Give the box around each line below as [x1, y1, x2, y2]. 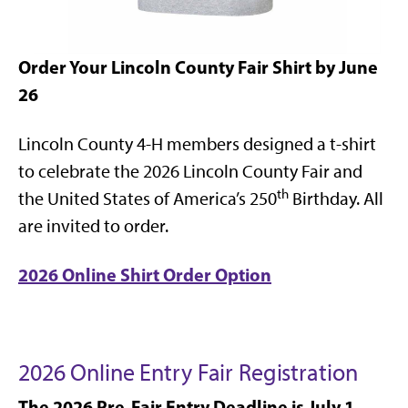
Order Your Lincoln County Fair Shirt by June [18, 56, 378, 79]
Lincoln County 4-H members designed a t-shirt [18, 133, 376, 156]
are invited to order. [18, 215, 168, 238]
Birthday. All [289, 188, 383, 210]
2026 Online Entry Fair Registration [18, 358, 358, 388]
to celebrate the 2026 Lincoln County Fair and [18, 160, 362, 183]
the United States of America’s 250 [18, 188, 277, 210]
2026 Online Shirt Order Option [18, 263, 271, 287]
